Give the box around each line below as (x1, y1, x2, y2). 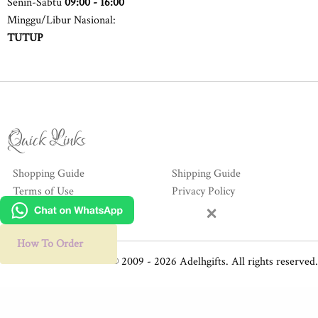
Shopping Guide (13, 165, 84, 181)
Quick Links (7, 124, 86, 155)
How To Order (17, 236, 83, 251)
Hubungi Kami (13, 201, 79, 216)
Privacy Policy (172, 183, 235, 199)
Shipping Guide (172, 165, 241, 181)
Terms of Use (13, 183, 74, 199)
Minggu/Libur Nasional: (7, 12, 116, 28)
